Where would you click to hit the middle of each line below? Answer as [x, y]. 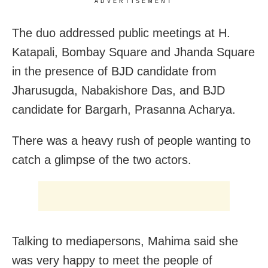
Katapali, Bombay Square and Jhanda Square [133, 52]
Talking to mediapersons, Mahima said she [125, 241]
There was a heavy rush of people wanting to [131, 141]
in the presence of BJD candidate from [114, 71]
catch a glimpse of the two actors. [102, 160]
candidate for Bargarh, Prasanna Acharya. [124, 110]
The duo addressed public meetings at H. [121, 33]
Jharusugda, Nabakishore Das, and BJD [118, 91]
